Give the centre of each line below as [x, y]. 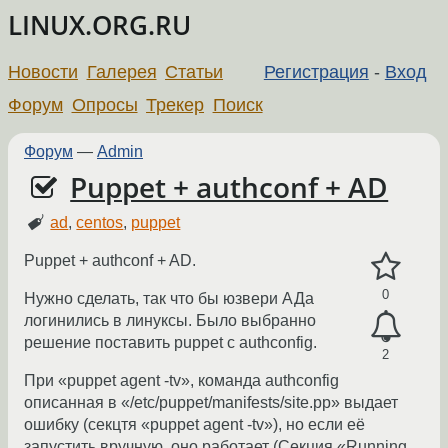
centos [100, 223]
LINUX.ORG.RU [99, 25]
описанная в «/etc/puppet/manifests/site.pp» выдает [211, 403]
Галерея [121, 71]
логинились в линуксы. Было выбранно [170, 321]
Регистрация [316, 71]
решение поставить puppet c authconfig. [170, 343]
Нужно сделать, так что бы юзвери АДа [169, 299]
